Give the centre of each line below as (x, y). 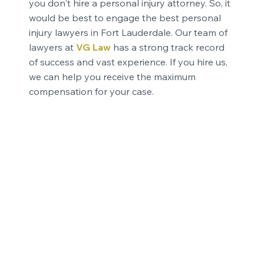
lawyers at (52, 47)
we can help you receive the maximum (112, 76)
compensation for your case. (92, 91)
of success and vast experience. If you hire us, (128, 62)
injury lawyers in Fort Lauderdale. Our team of (128, 32)
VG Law (93, 47)
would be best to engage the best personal (125, 17)
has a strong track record (169, 47)
